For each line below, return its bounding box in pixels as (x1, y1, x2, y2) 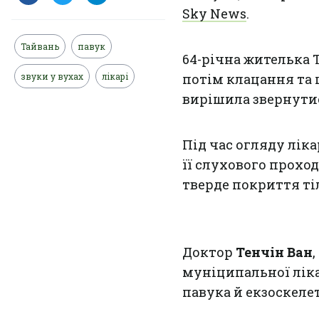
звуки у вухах (21, 70, 83, 82)
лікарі (102, 70, 128, 82)
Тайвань (21, 41, 59, 52)
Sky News (182, 5, 246, 22)
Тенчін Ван (236, 244, 313, 261)
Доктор (182, 244, 236, 261)
